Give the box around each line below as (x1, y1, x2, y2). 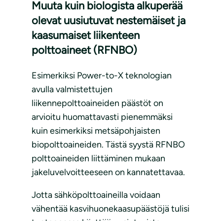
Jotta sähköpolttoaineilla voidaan (32, 189, 160, 201)
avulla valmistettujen (32, 84, 112, 95)
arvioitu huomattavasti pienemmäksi (32, 111, 173, 123)
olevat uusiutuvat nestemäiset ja (32, 14, 185, 28)
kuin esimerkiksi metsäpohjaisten (32, 125, 160, 137)
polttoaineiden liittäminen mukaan (32, 153, 165, 164)
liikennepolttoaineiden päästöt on (32, 98, 163, 109)
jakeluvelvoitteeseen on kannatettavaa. (32, 167, 185, 178)
